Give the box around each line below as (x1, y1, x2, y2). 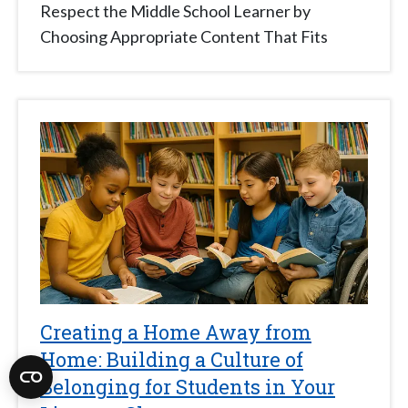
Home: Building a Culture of (40, 346, 303, 373)
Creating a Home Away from (40, 319, 311, 346)
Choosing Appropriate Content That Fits (40, 26, 328, 47)
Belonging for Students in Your (40, 373, 335, 401)
